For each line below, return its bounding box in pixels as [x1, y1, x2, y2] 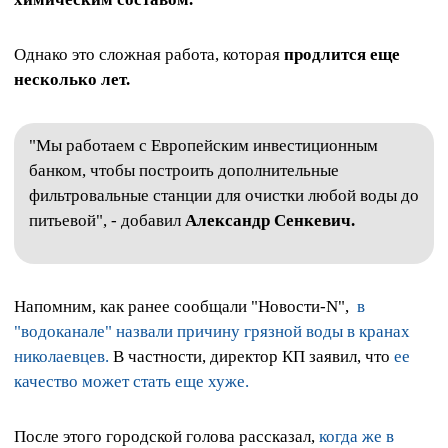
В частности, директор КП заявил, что [109, 347, 394, 367]
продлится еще [284, 45, 400, 65]
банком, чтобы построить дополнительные [29, 160, 339, 180]
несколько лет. [14, 70, 130, 90]
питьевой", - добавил [29, 210, 185, 230]
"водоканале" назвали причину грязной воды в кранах [14, 322, 410, 342]
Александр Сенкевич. [185, 210, 355, 230]
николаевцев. [14, 347, 109, 367]
